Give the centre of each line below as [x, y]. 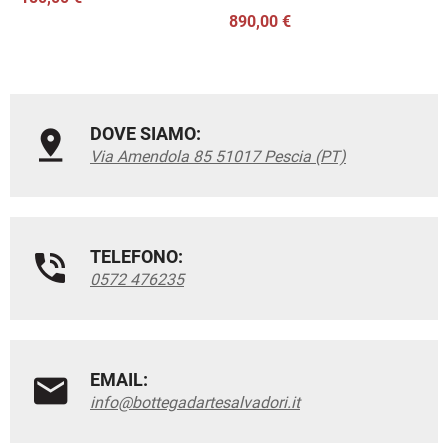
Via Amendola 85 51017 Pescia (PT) [218, 156]
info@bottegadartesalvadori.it [195, 402]
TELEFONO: [136, 256]
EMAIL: [119, 379]
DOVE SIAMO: [145, 133]
